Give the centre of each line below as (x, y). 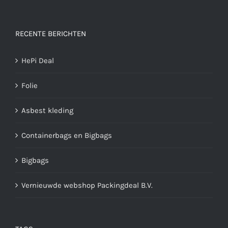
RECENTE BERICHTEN (51, 34)
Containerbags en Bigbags (67, 136)
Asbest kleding (47, 111)
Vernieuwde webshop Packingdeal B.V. (87, 186)
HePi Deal (38, 61)
